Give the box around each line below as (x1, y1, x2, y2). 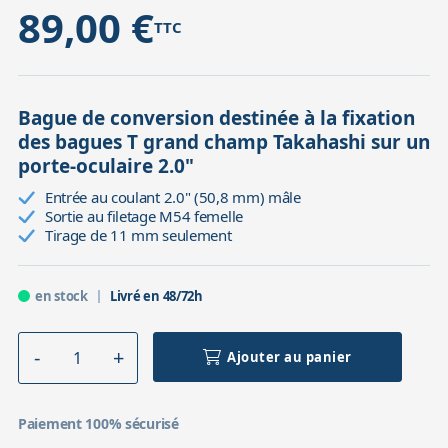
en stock (34, 286, 88, 305)
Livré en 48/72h (109, 286, 203, 305)
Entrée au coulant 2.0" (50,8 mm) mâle (44, 186, 301, 207)
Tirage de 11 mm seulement (44, 224, 232, 245)
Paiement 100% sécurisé (17, 414, 179, 434)
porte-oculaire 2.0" (17, 152, 194, 179)
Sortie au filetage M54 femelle (44, 205, 243, 226)
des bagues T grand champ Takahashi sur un (17, 128, 430, 155)
